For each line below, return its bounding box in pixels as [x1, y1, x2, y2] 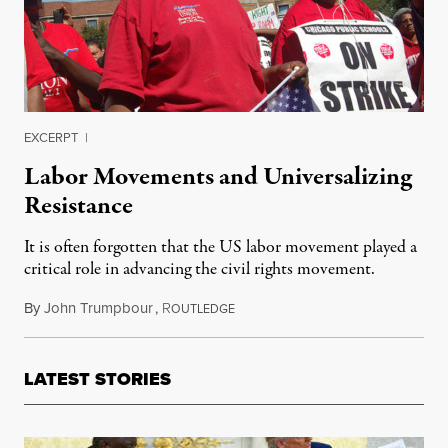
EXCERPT [24, 128, 78, 147]
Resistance [24, 188, 133, 224]
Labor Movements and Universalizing [24, 159, 412, 195]
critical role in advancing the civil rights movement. [24, 257, 375, 282]
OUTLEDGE [171, 300, 235, 318]
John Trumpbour [44, 297, 153, 319]
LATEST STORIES [24, 366, 171, 392]
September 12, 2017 [234, 297, 355, 319]
